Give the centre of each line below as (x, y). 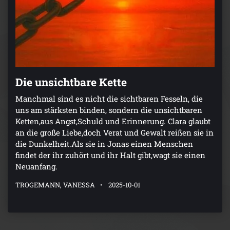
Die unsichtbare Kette (71, 82)
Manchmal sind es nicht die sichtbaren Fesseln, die (109, 99)
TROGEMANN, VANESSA (55, 185)
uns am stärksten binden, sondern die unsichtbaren (109, 110)
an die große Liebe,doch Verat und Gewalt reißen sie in (114, 133)
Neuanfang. (36, 167)
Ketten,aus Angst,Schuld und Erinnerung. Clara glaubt (113, 121)
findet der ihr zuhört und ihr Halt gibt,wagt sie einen (110, 155)
